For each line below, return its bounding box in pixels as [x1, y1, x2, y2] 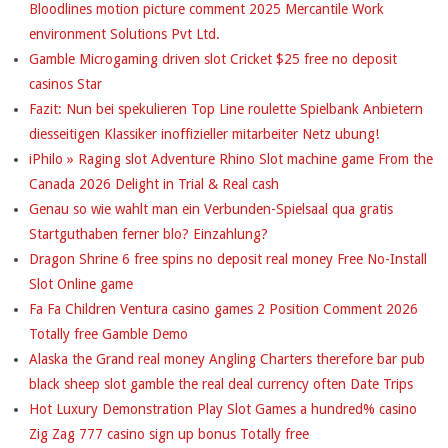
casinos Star [29, 75, 102, 92]
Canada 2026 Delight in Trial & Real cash [29, 175, 279, 192]
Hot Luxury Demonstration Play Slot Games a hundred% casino [29, 400, 417, 417]
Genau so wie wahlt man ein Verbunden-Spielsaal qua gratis [29, 200, 393, 217]
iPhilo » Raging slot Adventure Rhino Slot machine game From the [29, 150, 433, 167]
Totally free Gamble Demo [29, 325, 188, 342]
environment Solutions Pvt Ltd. [29, 25, 220, 42]
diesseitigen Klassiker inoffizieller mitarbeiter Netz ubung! [29, 125, 379, 142]
